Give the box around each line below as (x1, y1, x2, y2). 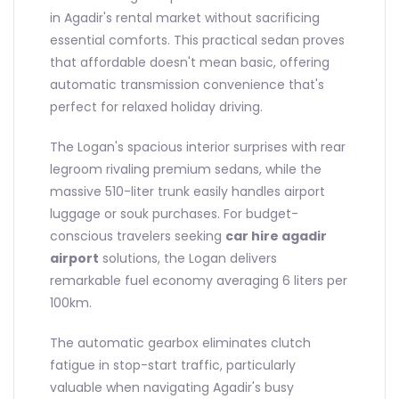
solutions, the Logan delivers (99, 249, 277, 268)
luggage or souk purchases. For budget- (50, 205, 298, 224)
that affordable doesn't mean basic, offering (50, 53, 330, 72)
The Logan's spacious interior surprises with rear (50, 138, 346, 157)
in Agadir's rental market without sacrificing (50, 9, 320, 28)
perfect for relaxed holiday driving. (50, 98, 263, 117)
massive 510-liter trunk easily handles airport (50, 183, 325, 201)
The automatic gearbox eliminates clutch (50, 334, 311, 353)
